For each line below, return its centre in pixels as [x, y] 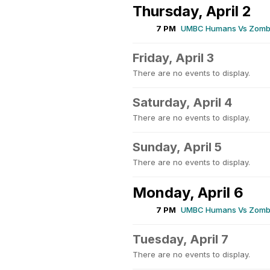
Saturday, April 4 [182, 102]
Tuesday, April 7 [181, 239]
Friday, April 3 [173, 58]
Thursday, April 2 [192, 11]
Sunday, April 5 [177, 147]
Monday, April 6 [188, 193]
